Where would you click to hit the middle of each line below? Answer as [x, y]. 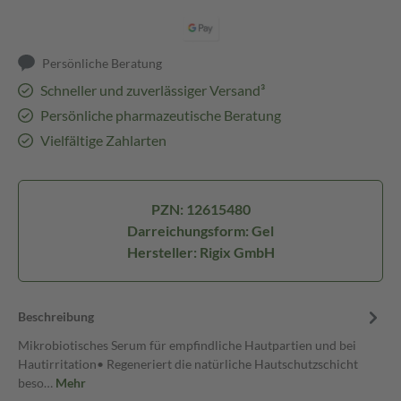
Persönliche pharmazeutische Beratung [160, 115]
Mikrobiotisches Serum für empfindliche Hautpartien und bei [187, 345]
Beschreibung [56, 316]
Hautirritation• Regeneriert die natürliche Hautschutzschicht [188, 364]
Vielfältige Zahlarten [103, 140]
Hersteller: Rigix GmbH [200, 252]
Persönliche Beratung [102, 63]
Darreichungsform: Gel [200, 230]
